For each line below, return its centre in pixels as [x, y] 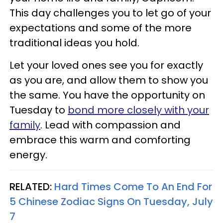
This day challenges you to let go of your [110, 13]
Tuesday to [39, 110]
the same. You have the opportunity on [107, 95]
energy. [30, 155]
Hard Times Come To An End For [133, 187]
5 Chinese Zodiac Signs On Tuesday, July [111, 202]
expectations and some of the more [101, 28]
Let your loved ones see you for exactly [106, 65]
